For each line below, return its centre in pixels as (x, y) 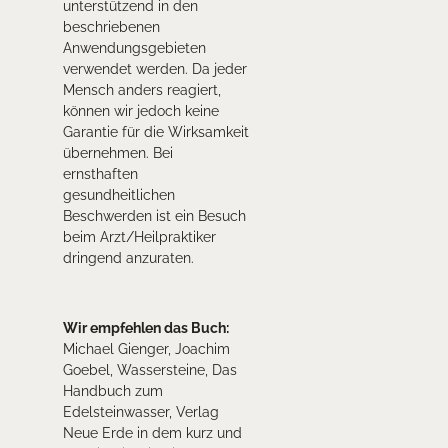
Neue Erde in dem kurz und (152, 433)
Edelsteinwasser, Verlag (140, 412)
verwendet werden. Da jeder (154, 69)
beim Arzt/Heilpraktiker (139, 237)
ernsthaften (100, 174)
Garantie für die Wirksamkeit (155, 132)
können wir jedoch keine (140, 111)
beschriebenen (111, 27)
